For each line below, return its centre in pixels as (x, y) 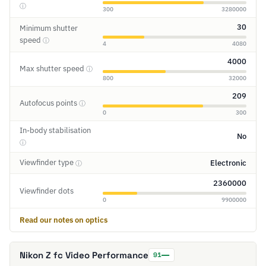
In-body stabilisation (55, 130)
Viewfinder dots (47, 191)
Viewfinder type (47, 163)
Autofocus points (49, 103)
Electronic (228, 163)
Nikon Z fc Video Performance (84, 255)
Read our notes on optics (64, 220)
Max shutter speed (53, 68)
